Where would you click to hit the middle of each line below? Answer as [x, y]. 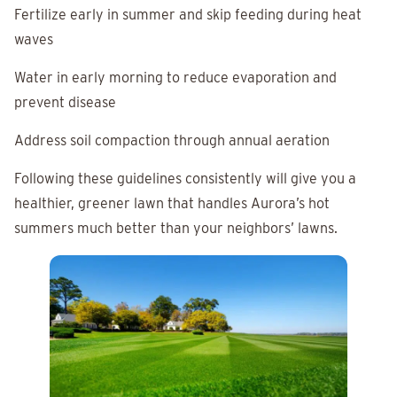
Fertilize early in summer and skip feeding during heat [188, 15]
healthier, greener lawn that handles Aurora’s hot [172, 204]
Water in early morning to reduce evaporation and [175, 78]
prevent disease [65, 103]
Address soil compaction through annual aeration [172, 141]
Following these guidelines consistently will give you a [185, 179]
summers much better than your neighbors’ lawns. [176, 229]
